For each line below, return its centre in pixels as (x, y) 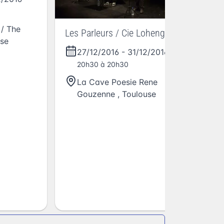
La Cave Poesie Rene (117, 82)
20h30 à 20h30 (103, 64)
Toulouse (139, 94)
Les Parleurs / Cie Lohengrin (120, 33)
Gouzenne (96, 94)
